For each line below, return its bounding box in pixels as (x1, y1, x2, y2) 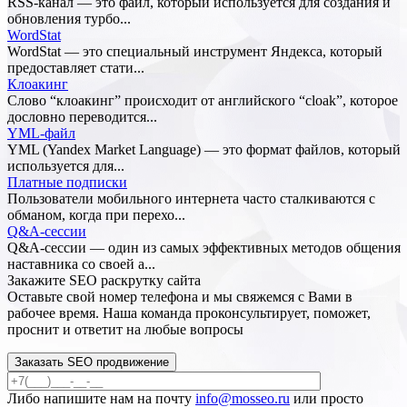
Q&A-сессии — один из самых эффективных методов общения (7, 240, 401, 256)
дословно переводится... (7, 109, 157, 125)
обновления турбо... (7, 11, 131, 27)
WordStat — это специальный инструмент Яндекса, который (7, 44, 382, 60)
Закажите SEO (7, 273, 97, 289)
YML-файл (7, 125, 75, 142)
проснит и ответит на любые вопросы (7, 322, 243, 338)
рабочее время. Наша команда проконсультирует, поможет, (7, 305, 371, 322)
